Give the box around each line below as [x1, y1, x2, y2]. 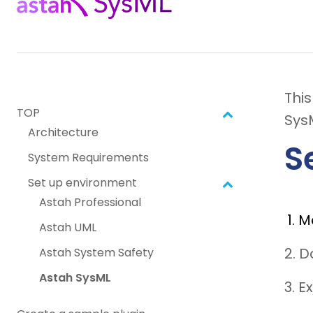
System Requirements [28, 150, 149, 166]
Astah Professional [39, 194, 141, 211]
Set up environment [28, 175, 137, 191]
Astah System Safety [39, 245, 154, 261]
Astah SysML [39, 270, 111, 286]
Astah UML [39, 219, 96, 236]
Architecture [28, 124, 99, 141]
